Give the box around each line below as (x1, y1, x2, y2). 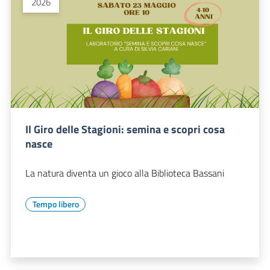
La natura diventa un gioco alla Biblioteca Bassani (25, 165, 224, 180)
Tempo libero (32, 197, 79, 210)
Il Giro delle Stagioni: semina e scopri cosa (25, 121, 225, 137)
